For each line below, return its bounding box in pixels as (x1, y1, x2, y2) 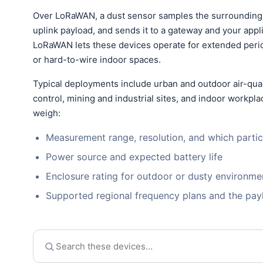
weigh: (33, 107, 60, 119)
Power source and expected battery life (46, 151, 222, 163)
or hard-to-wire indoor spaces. (33, 54, 161, 65)
